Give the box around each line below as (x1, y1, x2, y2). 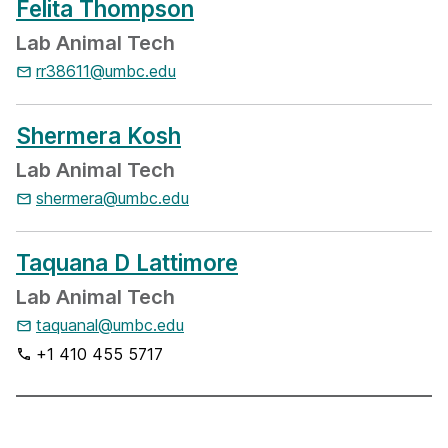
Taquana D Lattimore (16, 249, 238, 276)
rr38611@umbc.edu (36, 61, 176, 81)
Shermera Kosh (16, 122, 181, 149)
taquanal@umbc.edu (36, 315, 184, 335)
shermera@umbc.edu (36, 188, 189, 208)
